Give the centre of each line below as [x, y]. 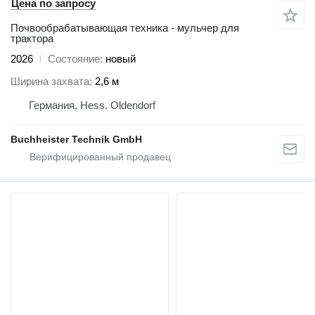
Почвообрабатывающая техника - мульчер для [125, 27]
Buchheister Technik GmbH [76, 140]
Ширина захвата [50, 82]
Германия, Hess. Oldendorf [92, 105]
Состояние [74, 58]
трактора [32, 38]
